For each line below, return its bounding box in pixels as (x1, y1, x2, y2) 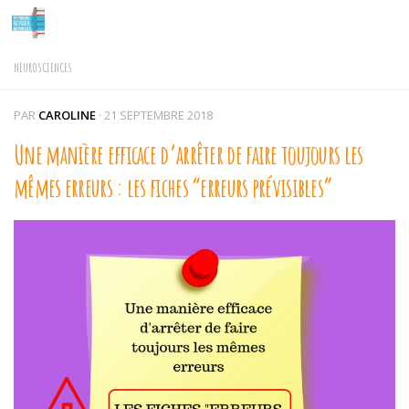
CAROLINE (38, 107, 96, 123)
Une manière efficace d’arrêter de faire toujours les (14, 138, 363, 171)
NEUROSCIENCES (14, 59, 72, 75)
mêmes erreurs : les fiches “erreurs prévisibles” (14, 171, 332, 204)
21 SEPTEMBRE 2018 (104, 107, 213, 123)
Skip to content (25, 17, 136, 37)
